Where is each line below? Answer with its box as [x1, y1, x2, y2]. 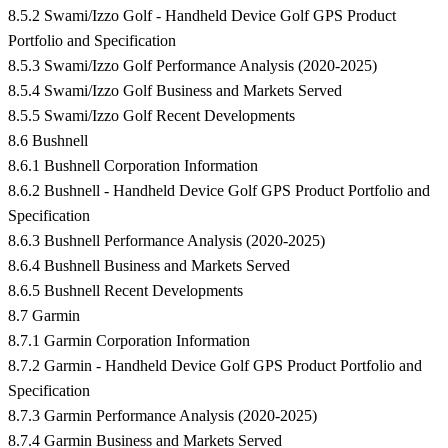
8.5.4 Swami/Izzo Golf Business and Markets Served [8, 82, 342, 100]
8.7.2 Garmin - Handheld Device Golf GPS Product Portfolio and [8, 357, 422, 375]
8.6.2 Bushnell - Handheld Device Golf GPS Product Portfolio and [8, 182, 430, 200]
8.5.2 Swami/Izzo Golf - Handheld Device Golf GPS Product [8, 7, 396, 25]
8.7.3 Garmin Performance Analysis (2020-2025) [8, 407, 317, 425]
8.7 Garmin [8, 307, 80, 325]
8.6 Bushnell [8, 132, 88, 150]
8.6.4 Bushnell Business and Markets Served [8, 257, 290, 275]
